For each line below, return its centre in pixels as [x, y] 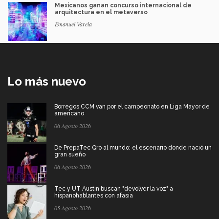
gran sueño [70, 154]
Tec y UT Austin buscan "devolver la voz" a [114, 188]
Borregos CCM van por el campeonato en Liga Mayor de [132, 106]
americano [69, 113]
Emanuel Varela [73, 24]
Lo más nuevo [47, 81]
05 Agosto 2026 [73, 208]
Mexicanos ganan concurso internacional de [123, 5]
